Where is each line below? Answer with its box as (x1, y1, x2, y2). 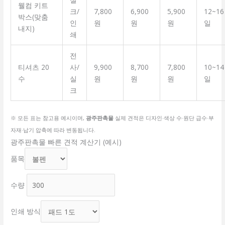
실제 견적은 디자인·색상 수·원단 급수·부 (114, 114, 214, 122)
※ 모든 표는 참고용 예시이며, (11, 114, 86, 122)
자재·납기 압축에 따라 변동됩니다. (11, 126, 96, 134)
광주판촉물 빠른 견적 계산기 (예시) (11, 137, 122, 147)
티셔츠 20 (18, 62, 49, 72)
